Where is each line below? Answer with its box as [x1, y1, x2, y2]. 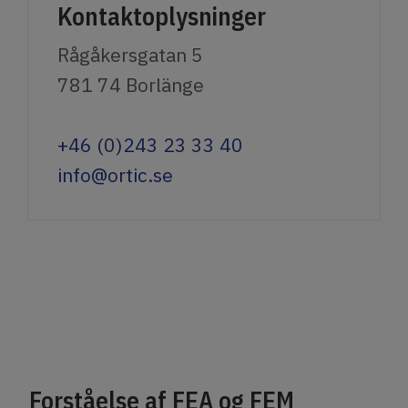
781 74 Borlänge [57, 71, 204, 97]
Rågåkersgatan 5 [57, 41, 203, 67]
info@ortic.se [57, 161, 173, 188]
